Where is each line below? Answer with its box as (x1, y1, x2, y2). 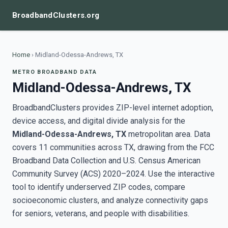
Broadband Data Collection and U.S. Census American (12, 156, 201, 165)
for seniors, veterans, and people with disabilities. (12, 209, 189, 218)
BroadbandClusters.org (12, 11, 100, 20)
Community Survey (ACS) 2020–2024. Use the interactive (12, 169, 215, 179)
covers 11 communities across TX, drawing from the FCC (12, 142, 214, 152)
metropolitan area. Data (126, 129, 210, 139)
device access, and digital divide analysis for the (12, 116, 185, 126)
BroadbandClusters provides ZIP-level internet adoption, (12, 103, 213, 112)
